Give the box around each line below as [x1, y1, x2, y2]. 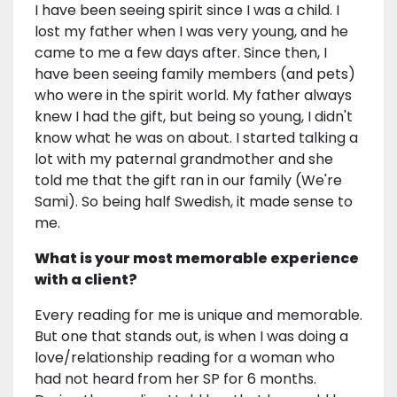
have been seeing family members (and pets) [35, 63, 355, 84]
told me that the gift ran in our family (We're [35, 169, 342, 191]
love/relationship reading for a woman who [35, 346, 335, 368]
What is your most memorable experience [35, 247, 359, 269]
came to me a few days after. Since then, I [35, 42, 327, 63]
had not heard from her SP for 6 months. [35, 368, 316, 389]
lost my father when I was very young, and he [35, 20, 348, 42]
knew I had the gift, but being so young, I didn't [35, 105, 353, 127]
